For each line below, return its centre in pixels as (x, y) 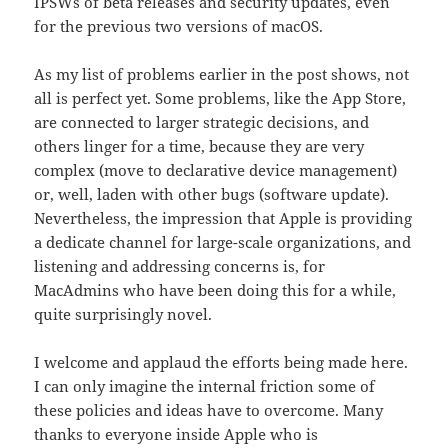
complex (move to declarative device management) (216, 170)
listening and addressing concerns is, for (180, 266)
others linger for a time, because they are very (199, 146)
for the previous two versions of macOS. (179, 26)
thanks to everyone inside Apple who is (176, 434)
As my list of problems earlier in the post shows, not (222, 74)
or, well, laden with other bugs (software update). (212, 194)
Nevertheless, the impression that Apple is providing (223, 218)
